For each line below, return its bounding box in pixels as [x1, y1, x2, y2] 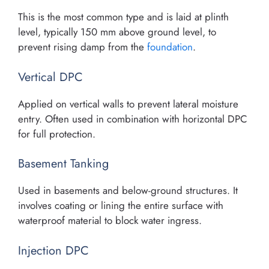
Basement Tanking [18, 155, 109, 173]
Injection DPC [18, 241, 89, 259]
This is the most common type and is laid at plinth [18, 10, 229, 25]
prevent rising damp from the [18, 40, 147, 55]
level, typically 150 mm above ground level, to [18, 25, 216, 40]
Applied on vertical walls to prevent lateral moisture [18, 96, 238, 111]
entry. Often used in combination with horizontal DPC [18, 111, 247, 126]
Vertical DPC [18, 68, 83, 86]
